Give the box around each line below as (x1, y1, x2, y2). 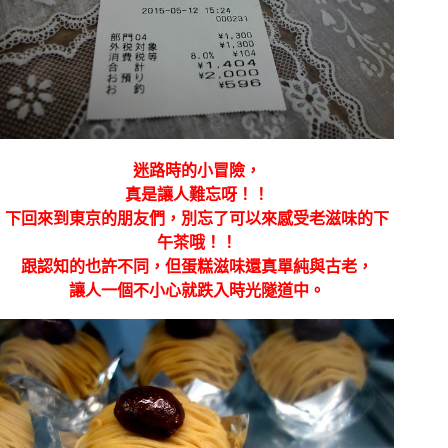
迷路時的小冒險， (133, 162, 262, 180)
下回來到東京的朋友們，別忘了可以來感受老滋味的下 (5, 210, 390, 228)
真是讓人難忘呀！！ (125, 186, 270, 204)
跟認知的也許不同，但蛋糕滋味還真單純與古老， (21, 258, 374, 276)
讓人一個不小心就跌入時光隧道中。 (69, 282, 326, 300)
